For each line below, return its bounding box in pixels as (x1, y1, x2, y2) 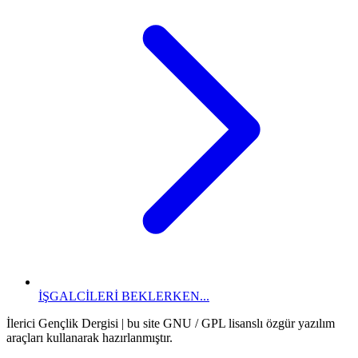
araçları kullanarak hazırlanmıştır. (6, 330, 173, 344)
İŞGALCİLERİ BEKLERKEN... (38, 288, 209, 303)
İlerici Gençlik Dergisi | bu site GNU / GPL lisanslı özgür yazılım (6, 316, 335, 330)
